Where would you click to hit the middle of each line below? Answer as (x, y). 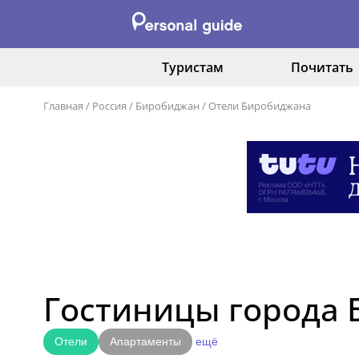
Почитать (322, 67)
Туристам (192, 67)
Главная (63, 106)
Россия (109, 106)
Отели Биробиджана (260, 106)
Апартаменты (145, 341)
